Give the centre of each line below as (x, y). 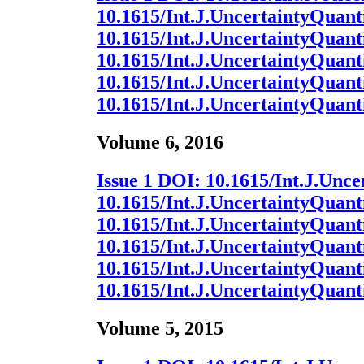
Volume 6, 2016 (160, 143)
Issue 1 (125, 181)
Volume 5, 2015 (160, 328)
